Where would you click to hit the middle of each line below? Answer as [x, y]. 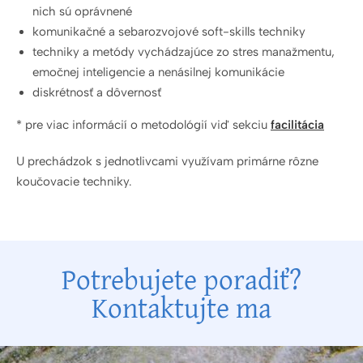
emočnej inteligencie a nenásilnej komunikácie [158, 72]
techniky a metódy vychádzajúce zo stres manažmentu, [184, 52]
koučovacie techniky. [74, 181]
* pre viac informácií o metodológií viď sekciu [143, 125]
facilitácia [297, 125]
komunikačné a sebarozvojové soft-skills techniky [169, 32]
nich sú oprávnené [82, 11]
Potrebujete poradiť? [181, 279]
